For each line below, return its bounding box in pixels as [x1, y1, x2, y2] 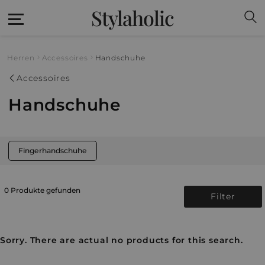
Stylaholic [91, 4, 174, 31]
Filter [210, 190, 235, 202]
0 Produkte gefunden [4, 185, 80, 195]
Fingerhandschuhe [18, 146, 87, 155]
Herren [7, 53, 35, 62]
